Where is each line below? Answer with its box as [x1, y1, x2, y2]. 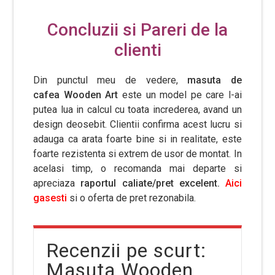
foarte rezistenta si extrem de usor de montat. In [33, 148, 242, 160]
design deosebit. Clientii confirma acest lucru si [33, 118, 242, 130]
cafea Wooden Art [33, 89, 122, 101]
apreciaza [33, 177, 81, 189]
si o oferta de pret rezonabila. [69, 192, 196, 204]
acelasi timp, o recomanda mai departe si [33, 163, 242, 174]
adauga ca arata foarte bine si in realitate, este [33, 133, 242, 145]
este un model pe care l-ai [122, 89, 242, 101]
